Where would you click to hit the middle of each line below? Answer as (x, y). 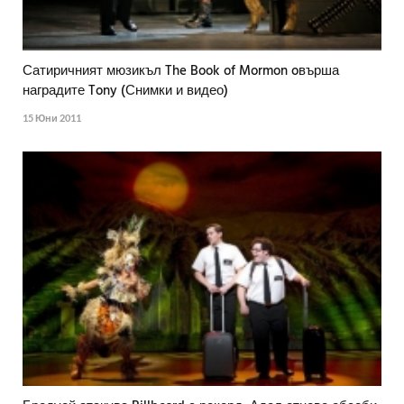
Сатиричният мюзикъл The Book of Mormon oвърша (181, 72)
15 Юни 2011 (52, 118)
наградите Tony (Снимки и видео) (125, 92)
